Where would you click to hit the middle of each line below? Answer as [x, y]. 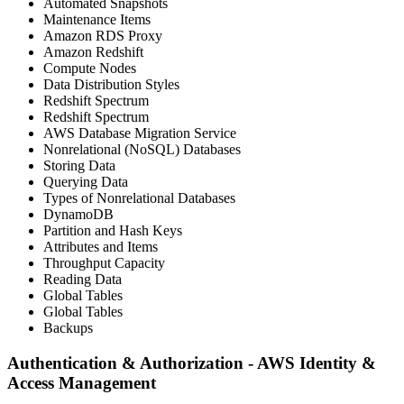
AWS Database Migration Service [140, 133]
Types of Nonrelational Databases [139, 198]
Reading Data [83, 280]
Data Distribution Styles [111, 85]
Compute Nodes [90, 69]
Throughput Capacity [104, 263]
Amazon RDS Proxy [103, 36]
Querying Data [86, 182]
